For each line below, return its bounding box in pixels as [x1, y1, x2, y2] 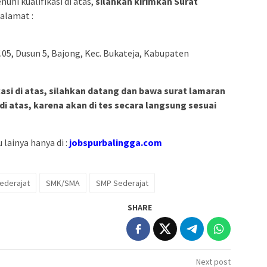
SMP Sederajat [96, 177, 148, 188]
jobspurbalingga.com [69, 136, 162, 148]
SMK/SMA [46, 177, 80, 188]
